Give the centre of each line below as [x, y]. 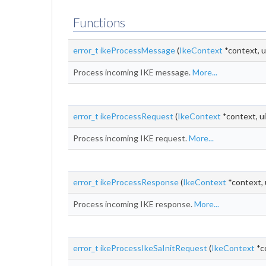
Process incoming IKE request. [131, 138]
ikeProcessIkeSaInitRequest [154, 248]
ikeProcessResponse [140, 182]
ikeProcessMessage [138, 50]
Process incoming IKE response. [134, 204]
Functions [99, 22]
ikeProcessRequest [137, 116]
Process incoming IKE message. [133, 72]
